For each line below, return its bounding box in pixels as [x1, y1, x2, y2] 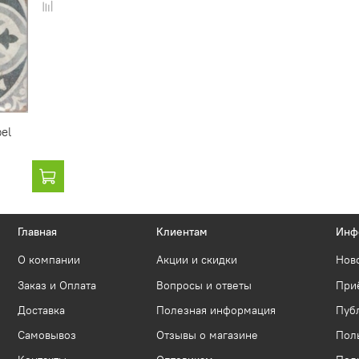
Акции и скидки [156, 253, 237, 268]
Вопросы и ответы [156, 278, 252, 292]
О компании [18, 253, 80, 268]
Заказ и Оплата [18, 278, 96, 292]
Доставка [18, 303, 65, 317]
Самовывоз [18, 329, 76, 343]
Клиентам [156, 225, 208, 240]
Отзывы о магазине [156, 329, 258, 343]
